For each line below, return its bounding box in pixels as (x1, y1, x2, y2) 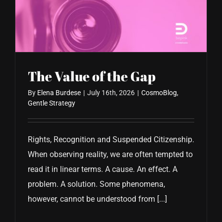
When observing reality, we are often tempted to (28, 150, 193, 160)
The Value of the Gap (28, 67, 156, 86)
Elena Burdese (37, 89, 81, 97)
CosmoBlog (141, 89, 177, 97)
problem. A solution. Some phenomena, (28, 179, 165, 189)
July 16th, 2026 (87, 89, 135, 97)
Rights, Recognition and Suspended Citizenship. (28, 135, 194, 145)
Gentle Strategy (28, 99, 75, 108)
